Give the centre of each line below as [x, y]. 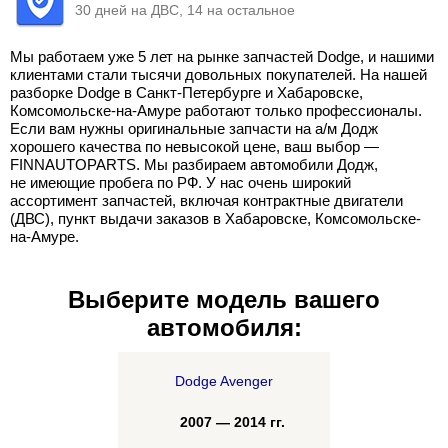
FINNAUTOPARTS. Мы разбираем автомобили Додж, [194, 164]
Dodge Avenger [224, 381]
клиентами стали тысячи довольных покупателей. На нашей [218, 74]
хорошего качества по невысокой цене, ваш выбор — [194, 146]
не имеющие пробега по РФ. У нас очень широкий [180, 182]
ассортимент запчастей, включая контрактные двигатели [206, 200]
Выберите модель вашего [224, 299]
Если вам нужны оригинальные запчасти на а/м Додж [194, 128]
